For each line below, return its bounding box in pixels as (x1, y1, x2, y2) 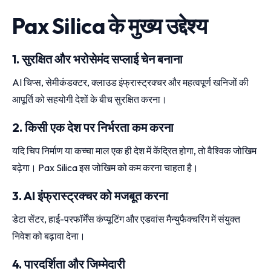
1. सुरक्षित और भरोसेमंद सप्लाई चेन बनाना (12, 51, 183, 67)
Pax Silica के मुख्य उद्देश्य (12, 11, 207, 39)
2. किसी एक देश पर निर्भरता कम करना (12, 119, 174, 135)
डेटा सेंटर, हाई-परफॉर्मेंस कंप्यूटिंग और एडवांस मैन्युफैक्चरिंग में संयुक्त (12, 212, 240, 225)
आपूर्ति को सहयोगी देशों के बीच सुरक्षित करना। (12, 93, 167, 105)
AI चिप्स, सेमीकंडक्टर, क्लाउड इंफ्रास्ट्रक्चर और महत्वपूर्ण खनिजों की (12, 76, 249, 88)
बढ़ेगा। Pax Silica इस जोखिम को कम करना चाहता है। (12, 161, 198, 174)
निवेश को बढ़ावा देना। (12, 229, 85, 242)
